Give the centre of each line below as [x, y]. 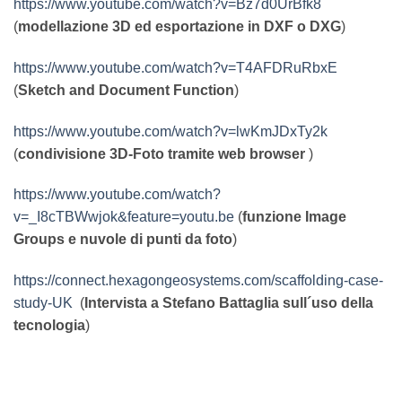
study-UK [43, 303]
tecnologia [49, 326]
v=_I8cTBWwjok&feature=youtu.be [124, 217]
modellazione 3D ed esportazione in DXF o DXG [179, 26]
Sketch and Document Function [126, 90]
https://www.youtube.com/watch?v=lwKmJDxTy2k [170, 131]
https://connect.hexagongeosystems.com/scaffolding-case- [198, 281]
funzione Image [294, 217]
